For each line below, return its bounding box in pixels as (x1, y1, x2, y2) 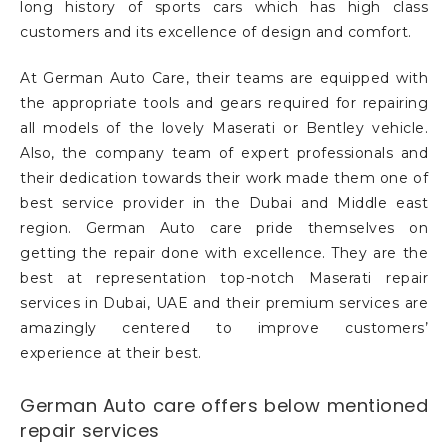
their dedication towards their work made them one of (20, 169, 428, 188)
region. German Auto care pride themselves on (20, 219, 428, 238)
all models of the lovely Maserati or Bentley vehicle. (20, 119, 428, 138)
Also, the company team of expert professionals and (20, 144, 428, 163)
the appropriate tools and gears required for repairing (20, 94, 428, 113)
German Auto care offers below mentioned (20, 393, 428, 419)
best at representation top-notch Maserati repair (20, 269, 428, 288)
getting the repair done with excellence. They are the (20, 244, 428, 263)
